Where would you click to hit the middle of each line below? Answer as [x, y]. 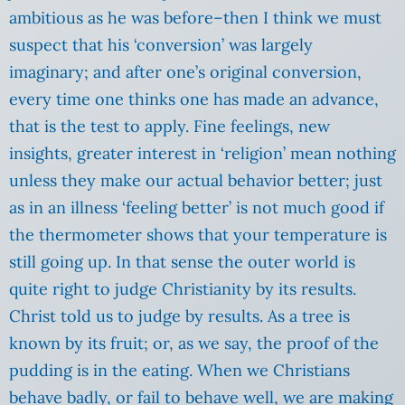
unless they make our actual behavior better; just [196, 181]
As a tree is [309, 316]
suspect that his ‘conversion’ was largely [161, 45]
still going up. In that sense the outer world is [182, 262]
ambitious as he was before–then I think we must [195, 18]
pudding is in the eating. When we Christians [179, 371]
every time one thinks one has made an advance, [194, 99]
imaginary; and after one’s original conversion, [185, 72]
